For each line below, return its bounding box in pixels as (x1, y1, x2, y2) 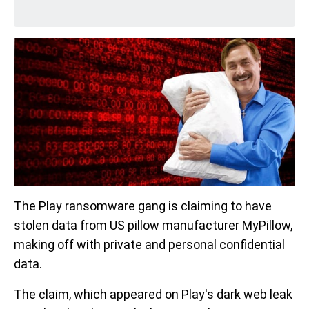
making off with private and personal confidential (14, 237, 285, 252)
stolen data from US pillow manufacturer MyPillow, (14, 218, 292, 233)
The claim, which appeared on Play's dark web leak (14, 287, 292, 302)
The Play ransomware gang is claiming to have (14, 199, 272, 214)
